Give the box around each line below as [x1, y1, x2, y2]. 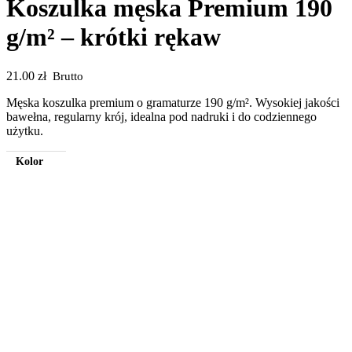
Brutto [53, 68, 84, 82]
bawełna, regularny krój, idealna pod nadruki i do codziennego [6, 109, 317, 123]
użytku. [6, 123, 43, 137]
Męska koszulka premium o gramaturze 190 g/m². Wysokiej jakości [6, 95, 339, 109]
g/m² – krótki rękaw [6, 23, 221, 52]
